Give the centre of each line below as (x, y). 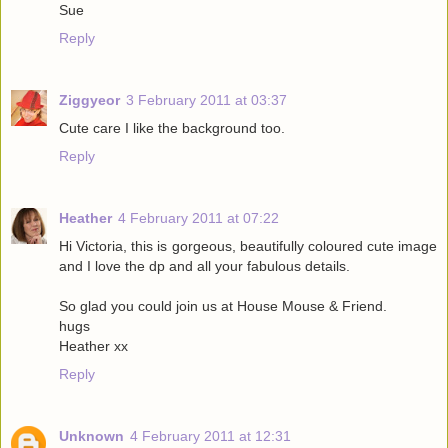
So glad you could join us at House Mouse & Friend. (223, 306)
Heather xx (93, 346)
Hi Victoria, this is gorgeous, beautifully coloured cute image (248, 246)
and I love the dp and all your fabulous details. (204, 266)
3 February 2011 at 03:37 (206, 100)
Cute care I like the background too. (172, 128)
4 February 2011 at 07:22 (198, 218)
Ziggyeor (89, 100)
